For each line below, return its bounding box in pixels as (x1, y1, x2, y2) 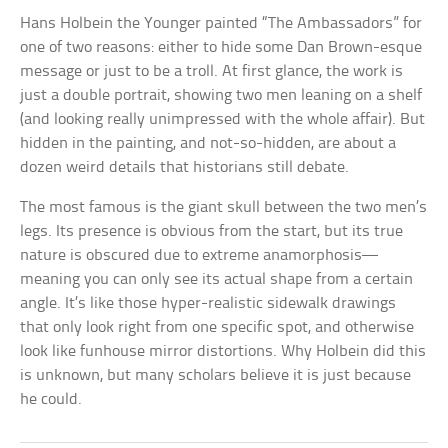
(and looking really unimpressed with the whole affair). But (20, 111, 426, 129)
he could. (20, 391, 83, 409)
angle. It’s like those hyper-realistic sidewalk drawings (20, 295, 397, 313)
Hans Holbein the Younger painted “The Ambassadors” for (20, 15, 423, 33)
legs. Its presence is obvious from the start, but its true (20, 223, 404, 241)
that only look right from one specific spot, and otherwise (20, 319, 415, 337)
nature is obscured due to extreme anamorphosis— (20, 247, 379, 265)
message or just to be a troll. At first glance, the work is (20, 63, 404, 81)
